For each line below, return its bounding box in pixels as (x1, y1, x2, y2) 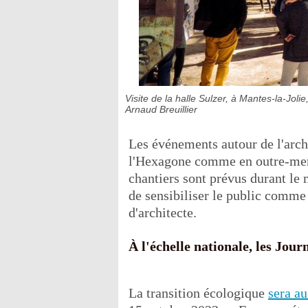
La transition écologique (129, 285, 268, 300)
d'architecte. (129, 205, 197, 220)
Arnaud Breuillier (125, 104, 197, 115)
